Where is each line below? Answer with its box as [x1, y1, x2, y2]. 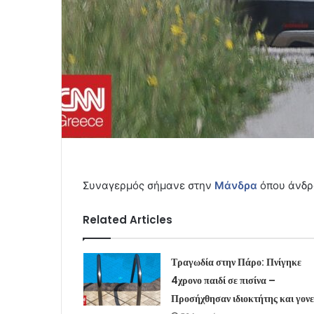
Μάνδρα [214, 178, 257, 192]
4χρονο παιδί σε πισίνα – [170, 273, 275, 287]
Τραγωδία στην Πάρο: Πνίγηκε [170, 254, 301, 269]
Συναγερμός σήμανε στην [83, 178, 214, 192]
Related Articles [83, 212, 172, 227]
